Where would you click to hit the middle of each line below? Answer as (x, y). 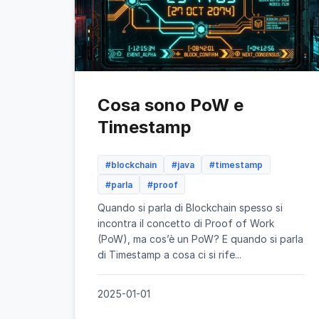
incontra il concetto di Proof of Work (186, 223)
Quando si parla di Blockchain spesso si (190, 207)
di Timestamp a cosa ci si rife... (169, 254)
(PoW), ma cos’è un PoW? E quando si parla (200, 239)
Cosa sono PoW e (171, 105)
